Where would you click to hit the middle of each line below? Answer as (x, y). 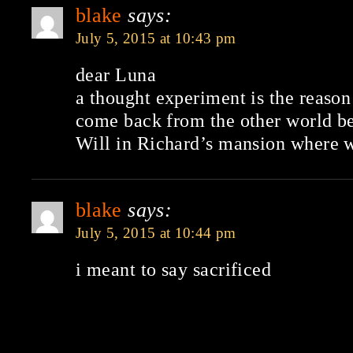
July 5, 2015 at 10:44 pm (156, 233)
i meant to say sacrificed (174, 269)
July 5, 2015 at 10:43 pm (156, 38)
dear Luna (116, 75)
